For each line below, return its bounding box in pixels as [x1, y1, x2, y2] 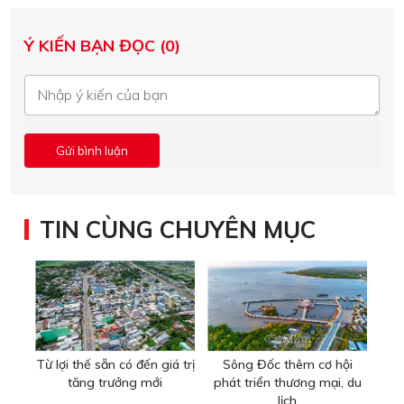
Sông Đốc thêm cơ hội [222, 356, 353, 373]
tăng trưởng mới [68, 374, 162, 391]
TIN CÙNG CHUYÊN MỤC [40, 215, 316, 244]
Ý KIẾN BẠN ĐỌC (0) [24, 35, 180, 56]
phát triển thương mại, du [213, 374, 362, 391]
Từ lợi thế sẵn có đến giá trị [35, 356, 195, 373]
